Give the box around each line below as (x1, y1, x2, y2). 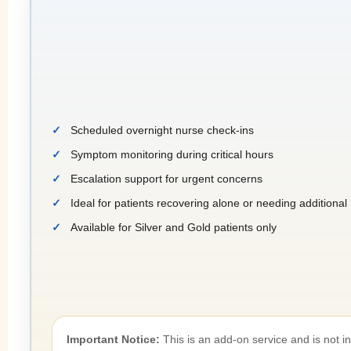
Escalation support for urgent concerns (71, 172, 262, 185)
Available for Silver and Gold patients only (71, 220, 277, 233)
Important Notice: (67, 332, 160, 346)
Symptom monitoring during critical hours (71, 147, 273, 161)
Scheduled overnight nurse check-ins (71, 123, 254, 136)
